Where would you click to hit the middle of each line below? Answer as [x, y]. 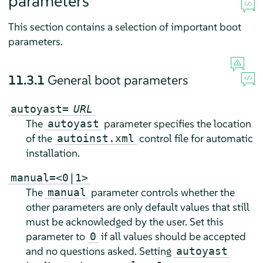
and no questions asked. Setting [100, 251]
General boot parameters [117, 80]
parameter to [56, 237]
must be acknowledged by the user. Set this [124, 222]
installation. [53, 153]
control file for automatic [195, 139]
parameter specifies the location [176, 124]
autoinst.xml [95, 139]
